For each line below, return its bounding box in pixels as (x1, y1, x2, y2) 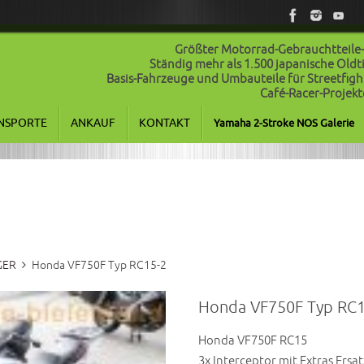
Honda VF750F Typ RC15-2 (31, 258, 167, 273)
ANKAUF (70, 116, 115, 131)
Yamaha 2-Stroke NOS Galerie (213, 116, 354, 131)
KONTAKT (138, 116, 190, 131)
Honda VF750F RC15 (197, 333, 307, 349)
